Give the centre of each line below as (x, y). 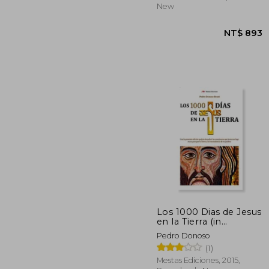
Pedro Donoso (183, 235)
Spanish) (177, 231)
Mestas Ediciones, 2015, (198, 260)
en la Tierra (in (189, 221)
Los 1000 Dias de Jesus (209, 212)
